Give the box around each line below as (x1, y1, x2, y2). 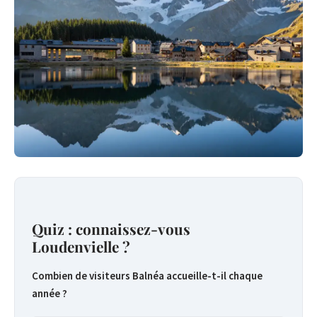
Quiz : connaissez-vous (32, 219, 190, 238)
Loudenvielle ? (32, 236, 130, 256)
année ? (32, 287, 67, 300)
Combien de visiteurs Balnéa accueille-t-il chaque (32, 269, 263, 282)
